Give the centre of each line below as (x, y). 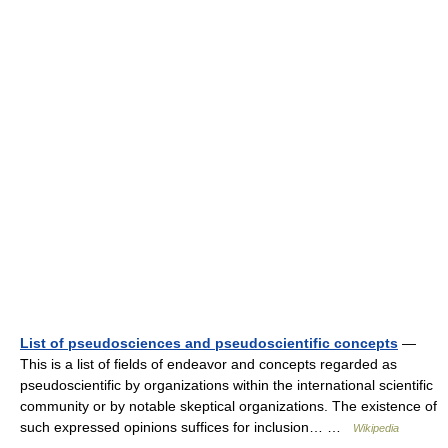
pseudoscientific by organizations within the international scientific (226, 385)
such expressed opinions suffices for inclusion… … (186, 427)
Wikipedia (376, 428)
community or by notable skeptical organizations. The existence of (228, 406)
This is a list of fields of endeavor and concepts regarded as (208, 364)
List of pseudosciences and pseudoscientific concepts (209, 343)
